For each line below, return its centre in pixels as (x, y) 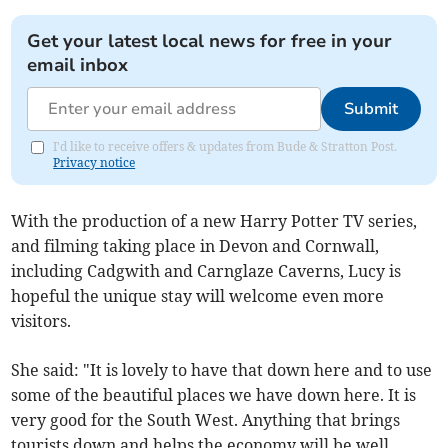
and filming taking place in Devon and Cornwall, (195, 246)
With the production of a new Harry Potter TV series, (214, 221)
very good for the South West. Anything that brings (206, 420)
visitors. (41, 321)
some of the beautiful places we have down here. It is (214, 395)
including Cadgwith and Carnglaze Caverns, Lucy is (206, 271)
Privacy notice (94, 163)
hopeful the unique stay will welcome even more (198, 296)
